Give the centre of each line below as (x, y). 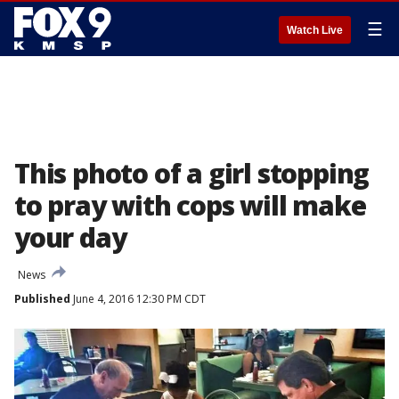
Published (42, 299)
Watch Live (315, 30)
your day (70, 237)
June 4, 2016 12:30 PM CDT (138, 299)
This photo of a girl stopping (192, 173)
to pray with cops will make (190, 205)
